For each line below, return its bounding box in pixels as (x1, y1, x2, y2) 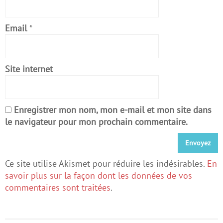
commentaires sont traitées (5, 182, 111, 193)
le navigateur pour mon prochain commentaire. (5, 116, 188, 127)
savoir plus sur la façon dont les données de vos (5, 170, 192, 181)
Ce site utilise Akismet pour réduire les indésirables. (5, 158, 207, 169)
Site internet (5, 63, 53, 75)
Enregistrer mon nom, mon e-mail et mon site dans (14, 104, 212, 115)
